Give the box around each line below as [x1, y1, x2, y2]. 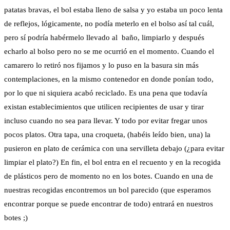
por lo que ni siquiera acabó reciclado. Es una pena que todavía [4, 88, 207, 97]
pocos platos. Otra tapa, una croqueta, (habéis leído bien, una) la [4, 130, 210, 139]
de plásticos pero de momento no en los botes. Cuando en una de [4, 171, 213, 180]
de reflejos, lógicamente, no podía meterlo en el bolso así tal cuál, [4, 19, 214, 28]
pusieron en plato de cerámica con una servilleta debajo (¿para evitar [4, 144, 224, 152]
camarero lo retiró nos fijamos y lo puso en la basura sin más [4, 61, 199, 69]
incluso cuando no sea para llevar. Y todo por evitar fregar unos [4, 116, 207, 125]
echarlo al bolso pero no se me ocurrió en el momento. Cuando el [4, 47, 214, 55]
